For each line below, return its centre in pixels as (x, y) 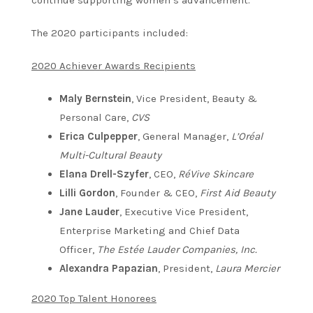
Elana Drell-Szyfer (104, 174)
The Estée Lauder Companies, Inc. (177, 249)
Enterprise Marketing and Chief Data (150, 230)
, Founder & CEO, (158, 192)
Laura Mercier (247, 268)
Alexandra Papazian (109, 268)
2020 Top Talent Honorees (94, 298)
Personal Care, (95, 117)
